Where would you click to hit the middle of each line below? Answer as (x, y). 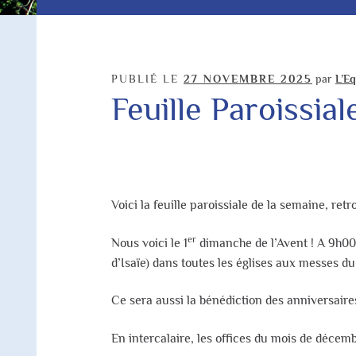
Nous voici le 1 (150, 243)
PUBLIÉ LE (148, 79)
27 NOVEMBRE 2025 (248, 79)
